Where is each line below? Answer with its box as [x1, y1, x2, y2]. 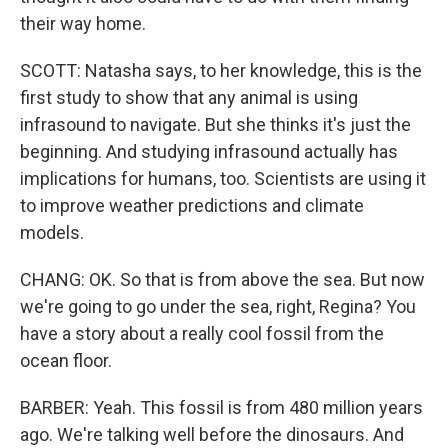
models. [20, 222, 84, 243]
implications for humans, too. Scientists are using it [20, 168, 426, 189]
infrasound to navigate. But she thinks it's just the [20, 114, 411, 135]
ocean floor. [20, 350, 112, 371]
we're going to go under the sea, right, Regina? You [20, 296, 416, 317]
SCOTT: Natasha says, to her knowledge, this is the [20, 60, 422, 81]
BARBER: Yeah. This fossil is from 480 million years [20, 397, 423, 418]
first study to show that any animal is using [20, 87, 358, 108]
